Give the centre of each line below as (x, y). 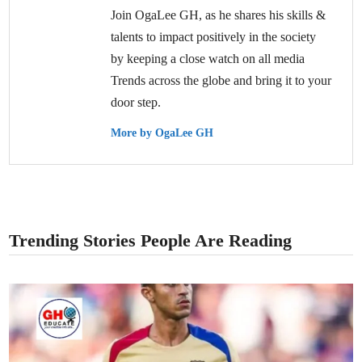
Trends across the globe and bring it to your (221, 80)
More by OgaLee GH (162, 133)
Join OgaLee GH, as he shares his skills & (219, 15)
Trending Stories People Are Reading (151, 240)
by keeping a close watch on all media (208, 58)
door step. (136, 102)
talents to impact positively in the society (214, 36)
